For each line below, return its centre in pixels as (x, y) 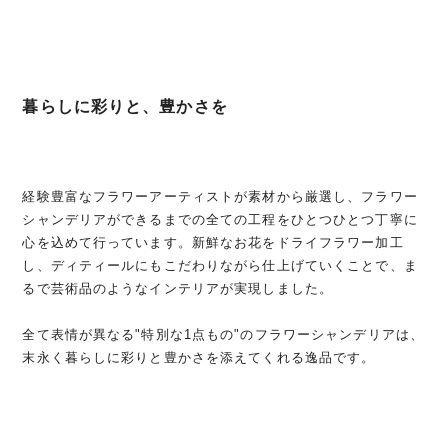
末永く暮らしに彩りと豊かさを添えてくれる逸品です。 (199, 358)
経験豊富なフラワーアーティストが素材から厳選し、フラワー (220, 197)
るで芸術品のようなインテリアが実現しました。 (178, 289)
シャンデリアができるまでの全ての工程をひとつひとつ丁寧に (220, 220)
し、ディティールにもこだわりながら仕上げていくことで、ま (220, 266)
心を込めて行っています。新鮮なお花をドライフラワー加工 (213, 243)
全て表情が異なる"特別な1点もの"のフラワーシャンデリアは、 (223, 335)
